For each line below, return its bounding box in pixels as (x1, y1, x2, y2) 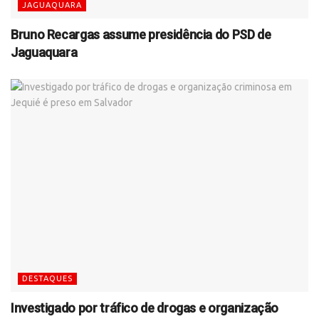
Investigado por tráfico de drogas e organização (11, 300, 279, 315)
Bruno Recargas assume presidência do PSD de (11, 26, 271, 42)
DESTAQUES (22, 273, 73, 283)
